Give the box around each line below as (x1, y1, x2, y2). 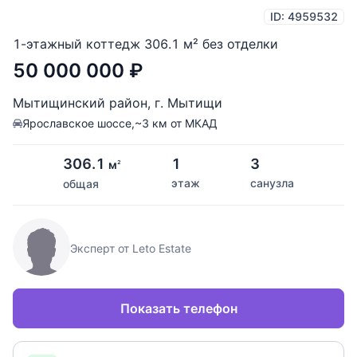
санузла (250, 176, 294, 190)
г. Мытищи (155, 95, 222, 112)
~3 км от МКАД (135, 116, 218, 131)
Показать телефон (120, 300, 237, 317)
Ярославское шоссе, (22, 116, 135, 131)
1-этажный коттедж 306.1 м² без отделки (13, 36, 278, 53)
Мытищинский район (13, 95, 147, 112)
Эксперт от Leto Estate (70, 241, 191, 256)
